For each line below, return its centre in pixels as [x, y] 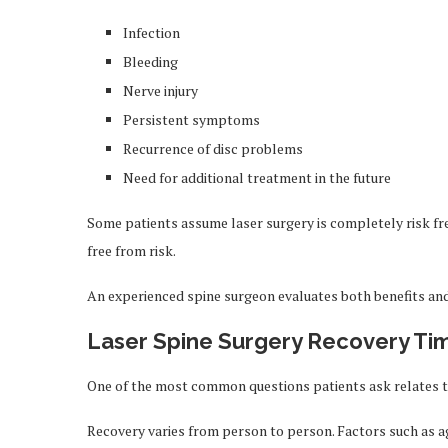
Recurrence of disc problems [213, 148]
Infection [151, 32]
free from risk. [131, 250]
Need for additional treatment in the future [257, 177]
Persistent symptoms [191, 119]
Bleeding [150, 61]
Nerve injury [160, 90]
